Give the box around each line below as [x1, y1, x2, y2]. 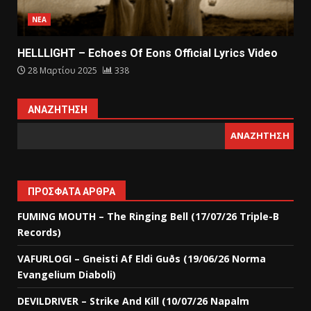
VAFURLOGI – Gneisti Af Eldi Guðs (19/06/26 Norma [17, 251, 266, 265]
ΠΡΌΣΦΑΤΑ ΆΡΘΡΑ [28, 185, 115, 197]
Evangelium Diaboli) [17, 267, 116, 281]
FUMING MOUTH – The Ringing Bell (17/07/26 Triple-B [17, 209, 279, 223]
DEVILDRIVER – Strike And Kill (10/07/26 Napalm [17, 294, 249, 308]
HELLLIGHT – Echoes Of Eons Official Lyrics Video [17, 46, 278, 60]
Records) [17, 225, 61, 239]
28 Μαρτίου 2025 [26, 64, 99, 76]
